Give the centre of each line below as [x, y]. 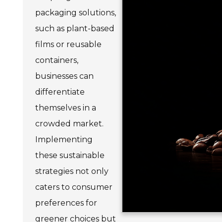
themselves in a [66, 108]
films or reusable [68, 44]
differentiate [60, 92]
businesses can [64, 76]
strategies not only [72, 171]
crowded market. [69, 124]
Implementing [64, 139]
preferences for [66, 203]
